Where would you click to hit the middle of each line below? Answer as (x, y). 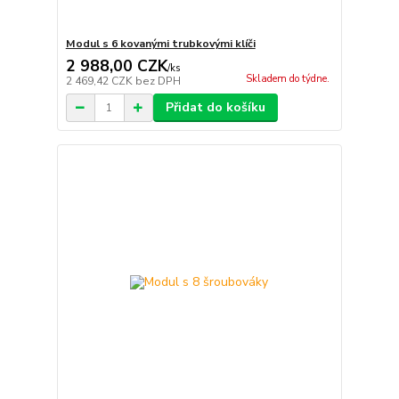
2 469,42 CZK (100, 81)
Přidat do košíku (215, 108)
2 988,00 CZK (116, 66)
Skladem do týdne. (287, 79)
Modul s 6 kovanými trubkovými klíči (160, 44)
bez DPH (158, 81)
